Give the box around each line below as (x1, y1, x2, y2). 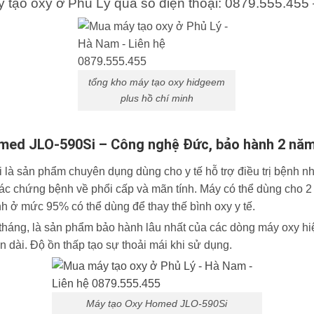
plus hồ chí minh (120, 92, 193, 104)
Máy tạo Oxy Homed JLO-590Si (86, 298, 228, 310)
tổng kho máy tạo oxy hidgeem (88, 76, 226, 88)
